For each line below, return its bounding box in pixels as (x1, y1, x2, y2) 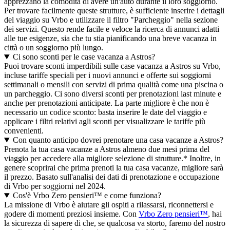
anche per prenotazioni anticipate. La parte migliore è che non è (4, 99, 209, 108)
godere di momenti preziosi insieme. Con (4, 209, 139, 219)
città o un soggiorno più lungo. (4, 43, 103, 52)
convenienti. (4, 126, 44, 136)
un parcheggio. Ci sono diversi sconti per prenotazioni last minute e (4, 89, 221, 99)
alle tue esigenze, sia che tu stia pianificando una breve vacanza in (4, 34, 217, 43)
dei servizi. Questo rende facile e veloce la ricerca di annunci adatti (4, 25, 219, 34)
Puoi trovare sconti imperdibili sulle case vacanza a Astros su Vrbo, (4, 62, 221, 71)
